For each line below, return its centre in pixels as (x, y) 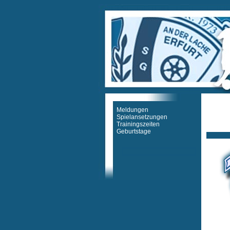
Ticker (215, 128)
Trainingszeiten (138, 124)
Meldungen (132, 110)
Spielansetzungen (142, 117)
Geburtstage (134, 131)
